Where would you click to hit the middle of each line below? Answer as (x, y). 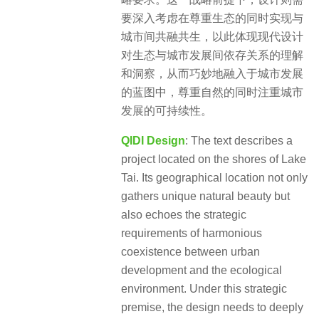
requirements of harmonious (192, 233)
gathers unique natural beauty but (205, 196)
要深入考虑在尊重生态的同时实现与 (212, 18)
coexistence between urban (190, 252)
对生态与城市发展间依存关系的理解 (212, 55)
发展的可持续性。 (167, 110)
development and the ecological (202, 270)
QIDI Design (153, 141)
